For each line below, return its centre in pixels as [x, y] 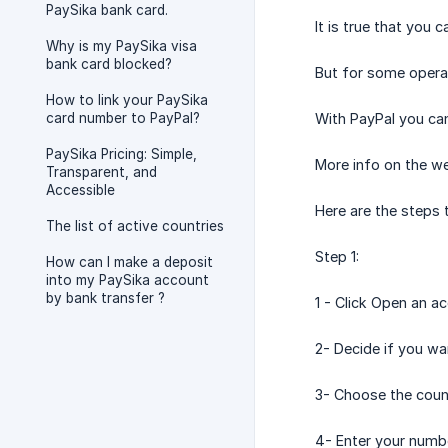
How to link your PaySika [127, 100]
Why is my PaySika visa [121, 46]
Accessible [80, 190]
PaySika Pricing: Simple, [121, 154]
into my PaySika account [127, 280]
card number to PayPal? [123, 118]
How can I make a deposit [129, 262]
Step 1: [337, 257]
